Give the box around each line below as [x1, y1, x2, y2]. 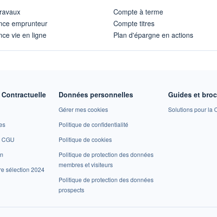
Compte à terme [113, 7, 163, 17]
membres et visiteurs [58, 160, 113, 169]
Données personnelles [58, 90, 133, 100]
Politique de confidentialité [58, 120, 128, 129]
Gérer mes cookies [58, 105, 108, 114]
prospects [58, 186, 84, 194]
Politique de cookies [58, 135, 112, 144]
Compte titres [113, 18, 155, 29]
